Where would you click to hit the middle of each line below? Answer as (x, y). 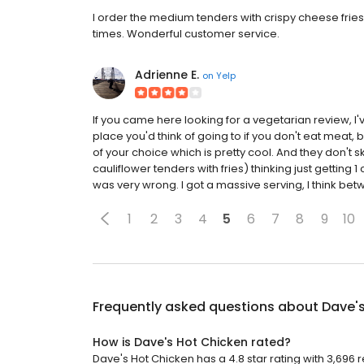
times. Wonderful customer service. (186, 34)
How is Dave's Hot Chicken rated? (192, 342)
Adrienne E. (167, 75)
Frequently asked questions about (207, 307)
